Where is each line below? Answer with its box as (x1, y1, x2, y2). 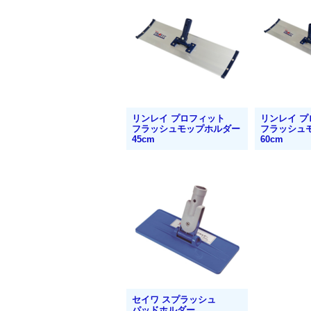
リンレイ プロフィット (132, 112, 225, 124)
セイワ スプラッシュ (132, 294, 216, 305)
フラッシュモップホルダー (132, 123, 240, 134)
